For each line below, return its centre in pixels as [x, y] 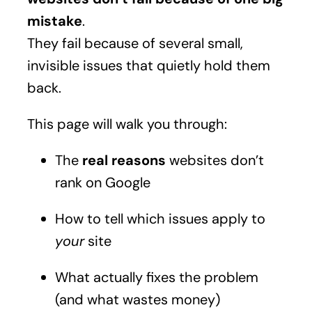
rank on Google [102, 182]
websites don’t [214, 160]
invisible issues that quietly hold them [148, 65]
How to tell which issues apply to [160, 218]
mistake [54, 21]
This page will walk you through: [127, 124]
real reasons [124, 160]
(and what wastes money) [137, 299]
